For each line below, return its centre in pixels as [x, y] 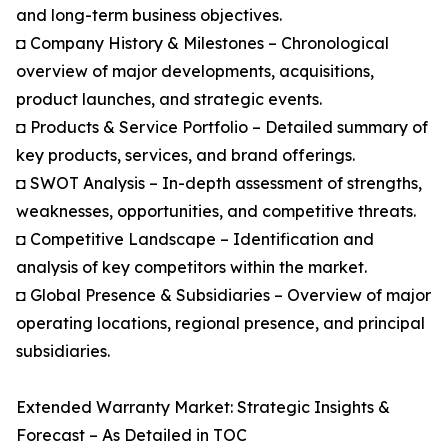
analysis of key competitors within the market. [191, 267]
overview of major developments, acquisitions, [195, 71]
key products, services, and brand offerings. [185, 155]
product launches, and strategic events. [169, 99]
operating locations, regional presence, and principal [220, 323]
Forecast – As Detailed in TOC [131, 435]
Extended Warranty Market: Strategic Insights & [203, 407]
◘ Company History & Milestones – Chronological [202, 43]
